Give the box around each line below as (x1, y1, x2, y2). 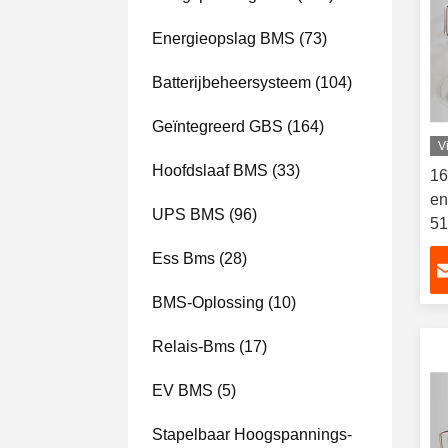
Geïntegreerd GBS (152, 118, 283, 135)
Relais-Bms (152, 338, 235, 355)
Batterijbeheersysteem (152, 74, 311, 91)
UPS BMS (152, 206, 225, 223)
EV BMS (152, 382, 213, 399)
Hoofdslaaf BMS (152, 162, 268, 179)
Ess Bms (152, 250, 215, 267)
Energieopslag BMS (152, 30, 295, 47)
